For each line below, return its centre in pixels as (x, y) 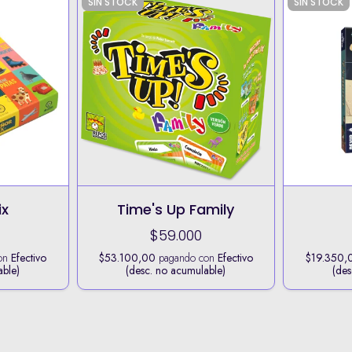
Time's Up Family (176, 209)
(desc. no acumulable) (176, 270)
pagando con (186, 257)
